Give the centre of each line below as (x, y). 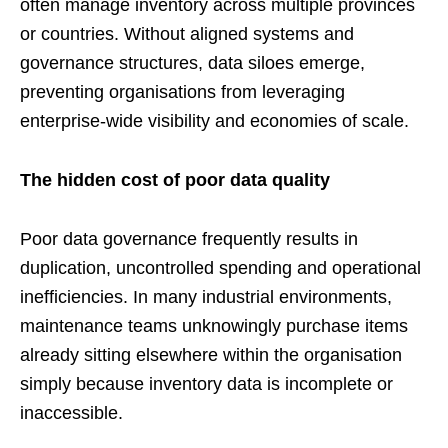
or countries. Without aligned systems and (187, 34)
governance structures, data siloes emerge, (192, 63)
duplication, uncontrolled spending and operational (220, 268)
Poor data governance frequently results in (189, 239)
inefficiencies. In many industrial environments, (206, 297)
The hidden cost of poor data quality (175, 180)
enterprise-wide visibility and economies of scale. (214, 121)
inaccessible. (71, 413)
